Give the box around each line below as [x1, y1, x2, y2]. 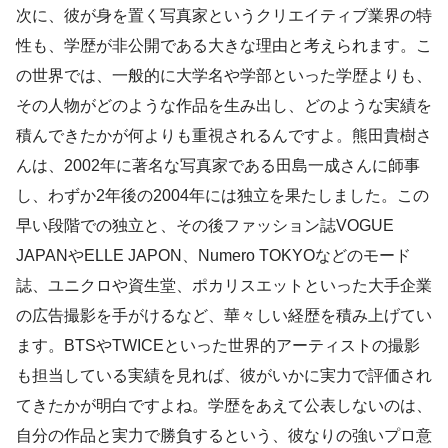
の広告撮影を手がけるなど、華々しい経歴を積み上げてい [16, 306, 432, 324]
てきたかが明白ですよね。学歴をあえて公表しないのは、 [16, 396, 432, 414]
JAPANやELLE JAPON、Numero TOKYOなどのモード [16, 246, 411, 264]
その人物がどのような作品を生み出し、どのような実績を [16, 96, 432, 114]
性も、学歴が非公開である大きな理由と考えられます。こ [16, 36, 432, 54]
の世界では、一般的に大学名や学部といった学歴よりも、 [16, 66, 432, 84]
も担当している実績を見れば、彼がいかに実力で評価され [16, 366, 432, 384]
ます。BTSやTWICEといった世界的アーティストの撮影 [16, 336, 420, 354]
